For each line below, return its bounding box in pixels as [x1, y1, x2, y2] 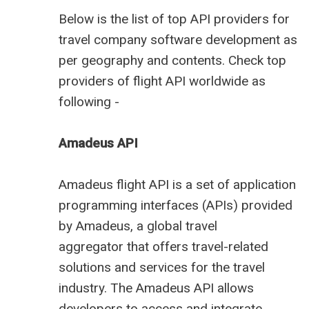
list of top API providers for [132, 11, 290, 28]
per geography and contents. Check [59, 52, 267, 69]
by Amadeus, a [59, 218, 147, 235]
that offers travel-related [123, 239, 268, 255]
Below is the [59, 11, 132, 28]
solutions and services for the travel [59, 259, 265, 276]
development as [202, 32, 297, 48]
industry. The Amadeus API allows [59, 280, 254, 297]
